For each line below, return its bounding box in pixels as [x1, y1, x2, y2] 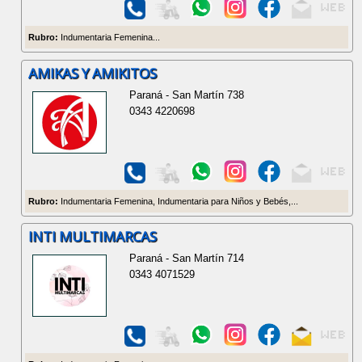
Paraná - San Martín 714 [129, 252, 245, 265]
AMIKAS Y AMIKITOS [28, 63, 158, 82]
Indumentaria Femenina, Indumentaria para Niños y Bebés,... [58, 196, 299, 206]
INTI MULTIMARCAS [28, 227, 158, 246]
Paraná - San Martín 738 [129, 88, 245, 101]
